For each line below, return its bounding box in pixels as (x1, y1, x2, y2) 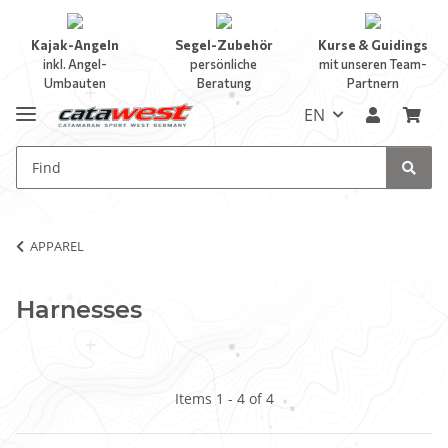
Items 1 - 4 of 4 (174, 388, 274, 408)
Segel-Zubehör (174, 37, 273, 53)
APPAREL (30, 236, 84, 255)
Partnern (347, 75, 400, 91)
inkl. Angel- (42, 56, 107, 72)
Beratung (196, 75, 251, 91)
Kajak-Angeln (30, 37, 119, 53)
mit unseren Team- (319, 56, 428, 72)
